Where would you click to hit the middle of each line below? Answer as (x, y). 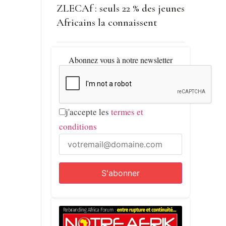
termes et (127, 112)
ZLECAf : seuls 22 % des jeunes (120, 9)
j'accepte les (88, 112)
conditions (78, 127)
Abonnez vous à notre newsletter (120, 60)
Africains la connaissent (107, 23)
